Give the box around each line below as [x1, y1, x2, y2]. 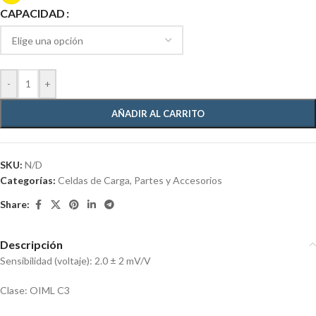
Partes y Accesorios [134, 174, 222, 186]
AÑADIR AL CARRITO [111, 107, 205, 119]
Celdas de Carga [58, 174, 130, 186]
